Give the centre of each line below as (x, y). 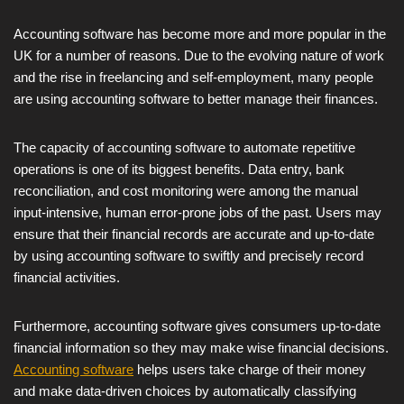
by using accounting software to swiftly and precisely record (188, 255)
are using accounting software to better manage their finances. (196, 98)
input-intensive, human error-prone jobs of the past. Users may (197, 212)
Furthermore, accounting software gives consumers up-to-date (197, 326)
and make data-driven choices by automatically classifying (185, 390)
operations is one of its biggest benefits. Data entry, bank (179, 169)
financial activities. (67, 277)
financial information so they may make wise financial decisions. (201, 347)
